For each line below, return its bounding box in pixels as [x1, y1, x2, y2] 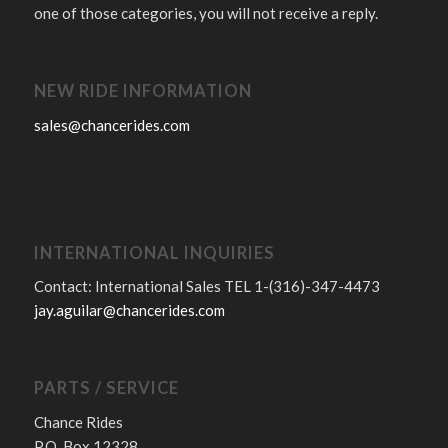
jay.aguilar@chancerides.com [33, 301, 225, 320]
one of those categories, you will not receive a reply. [33, 4, 378, 23]
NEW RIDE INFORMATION [33, 81, 252, 102]
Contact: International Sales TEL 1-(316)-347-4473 [33, 277, 380, 296]
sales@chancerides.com [33, 115, 190, 134]
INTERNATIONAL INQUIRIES [33, 242, 275, 263]
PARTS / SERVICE [33, 378, 179, 399]
